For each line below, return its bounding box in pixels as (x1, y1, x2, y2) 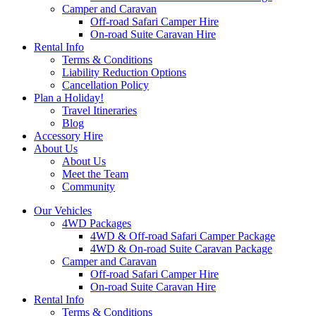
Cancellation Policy (62, 79, 149, 91)
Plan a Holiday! (34, 92, 104, 104)
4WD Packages (62, 217, 131, 229)
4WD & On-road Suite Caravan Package (90, 243, 272, 255)
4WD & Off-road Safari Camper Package (90, 230, 275, 242)
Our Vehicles (34, 205, 92, 217)
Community (62, 181, 115, 193)
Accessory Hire (34, 130, 103, 142)
